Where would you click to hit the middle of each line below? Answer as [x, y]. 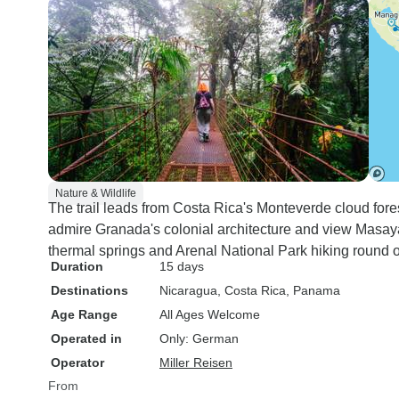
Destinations [90, 290]
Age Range [84, 314]
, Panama [313, 290]
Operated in [86, 338]
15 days [182, 266]
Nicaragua [188, 290]
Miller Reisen [196, 362]
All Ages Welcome [210, 314]
